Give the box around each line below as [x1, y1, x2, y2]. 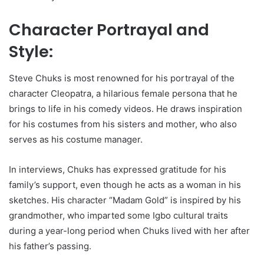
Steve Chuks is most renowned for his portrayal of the [9, 72, 235, 84]
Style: [9, 41, 53, 62]
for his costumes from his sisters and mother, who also [9, 118, 237, 130]
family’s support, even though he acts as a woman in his [9, 179, 241, 190]
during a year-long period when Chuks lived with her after [9, 225, 250, 236]
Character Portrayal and [9, 19, 209, 41]
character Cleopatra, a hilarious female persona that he [9, 87, 237, 99]
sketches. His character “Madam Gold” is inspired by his [9, 194, 241, 206]
